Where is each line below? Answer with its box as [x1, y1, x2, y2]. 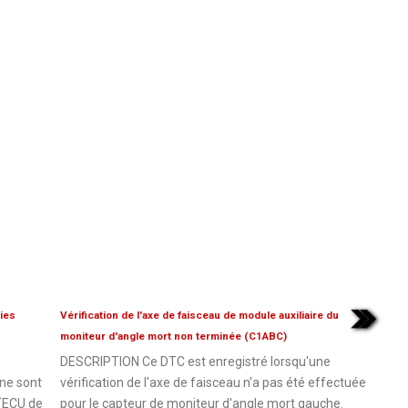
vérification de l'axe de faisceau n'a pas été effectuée [59, 374, 366, 390]
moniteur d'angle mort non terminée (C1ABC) [59, 329, 287, 342]
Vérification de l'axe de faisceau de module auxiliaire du [59, 308, 339, 321]
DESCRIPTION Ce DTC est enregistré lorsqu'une [59, 353, 331, 369]
